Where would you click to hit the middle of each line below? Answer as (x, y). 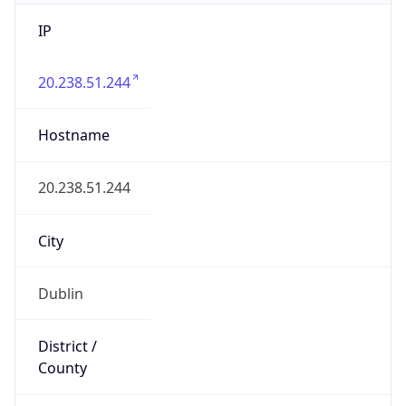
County (62, 368)
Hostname (73, 135)
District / (67, 347)
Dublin (60, 293)
